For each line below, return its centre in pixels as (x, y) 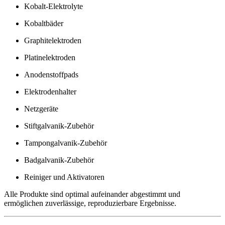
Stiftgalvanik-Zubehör (59, 126)
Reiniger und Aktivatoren (64, 177)
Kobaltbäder (44, 23)
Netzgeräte (41, 108)
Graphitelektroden (53, 40)
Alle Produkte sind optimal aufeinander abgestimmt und (92, 194)
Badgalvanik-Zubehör (59, 160)
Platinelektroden (50, 57)
